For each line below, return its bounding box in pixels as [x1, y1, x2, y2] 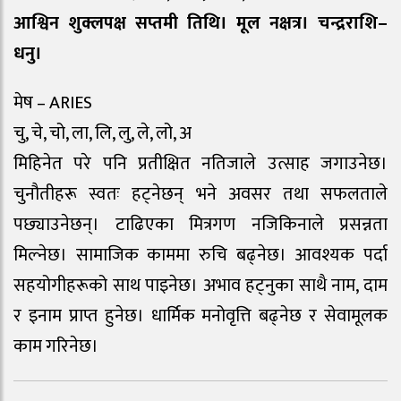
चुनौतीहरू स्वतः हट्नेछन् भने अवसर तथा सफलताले [13, 178, 388, 209]
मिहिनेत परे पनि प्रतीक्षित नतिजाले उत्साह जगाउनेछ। [13, 148, 388, 179]
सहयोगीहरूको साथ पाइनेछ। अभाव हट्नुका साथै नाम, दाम [13, 269, 388, 301]
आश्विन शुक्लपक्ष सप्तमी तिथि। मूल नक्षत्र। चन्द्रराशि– [13, 8, 388, 39]
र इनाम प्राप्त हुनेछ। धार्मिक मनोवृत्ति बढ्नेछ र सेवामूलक [13, 300, 388, 331]
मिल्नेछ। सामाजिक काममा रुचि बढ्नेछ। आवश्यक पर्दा [13, 239, 388, 270]
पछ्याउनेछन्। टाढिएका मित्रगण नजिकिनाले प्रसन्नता [13, 209, 388, 240]
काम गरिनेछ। [13, 330, 98, 362]
